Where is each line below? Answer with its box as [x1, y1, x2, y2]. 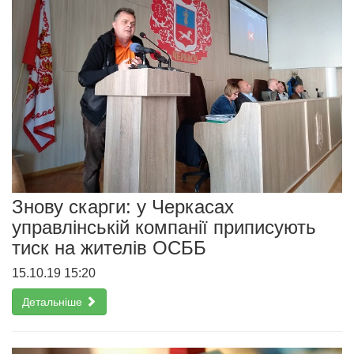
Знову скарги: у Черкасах [12, 196, 234, 218]
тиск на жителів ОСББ [12, 237, 206, 259]
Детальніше [22, 296, 85, 309]
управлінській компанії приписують [12, 217, 316, 239]
